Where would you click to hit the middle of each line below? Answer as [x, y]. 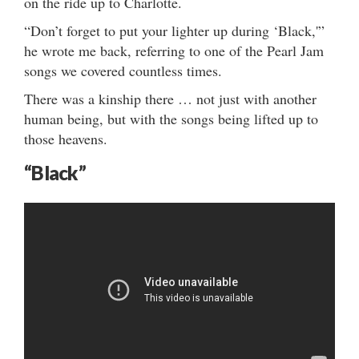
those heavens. [66, 138]
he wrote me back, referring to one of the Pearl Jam [174, 50]
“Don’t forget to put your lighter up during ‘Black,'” [174, 30]
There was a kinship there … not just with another [170, 98]
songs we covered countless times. [123, 70]
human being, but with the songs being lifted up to [171, 118]
